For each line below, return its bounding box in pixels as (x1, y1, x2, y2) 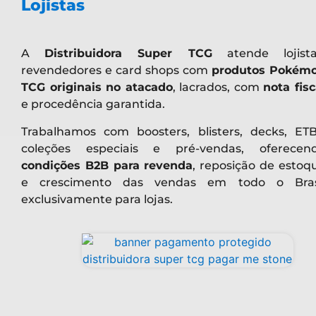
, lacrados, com (172, 80, 264, 95)
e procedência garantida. (21, 97, 165, 111)
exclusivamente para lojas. (21, 192, 173, 206)
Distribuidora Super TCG (44, 47, 212, 61)
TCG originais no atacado (21, 80, 173, 95)
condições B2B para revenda (21, 158, 193, 172)
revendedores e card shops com (21, 63, 212, 78)
